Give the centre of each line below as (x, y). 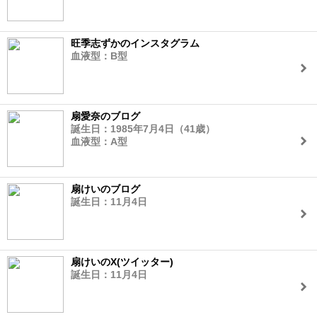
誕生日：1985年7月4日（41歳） (143, 129)
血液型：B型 (99, 56)
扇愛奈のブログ (105, 116)
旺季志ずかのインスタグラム (135, 43)
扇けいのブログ (105, 189)
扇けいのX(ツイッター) (122, 262)
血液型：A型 (99, 142)
